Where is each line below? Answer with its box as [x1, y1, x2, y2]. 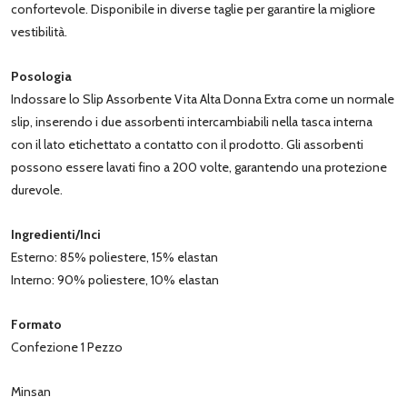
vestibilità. [11, 23, 67, 40]
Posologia [11, 67, 72, 84]
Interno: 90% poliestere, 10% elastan [11, 271, 219, 288]
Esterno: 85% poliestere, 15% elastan [11, 248, 218, 265]
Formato [11, 315, 62, 333]
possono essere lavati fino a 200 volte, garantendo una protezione [11, 158, 387, 175]
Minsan [11, 382, 51, 400]
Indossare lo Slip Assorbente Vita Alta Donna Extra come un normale [11, 90, 394, 107]
